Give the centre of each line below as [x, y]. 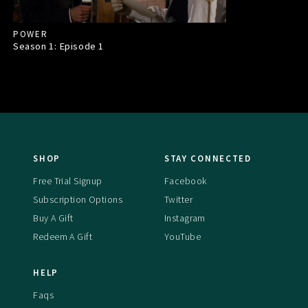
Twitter [178, 199]
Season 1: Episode [56, 46]
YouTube [183, 236]
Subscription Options [78, 199]
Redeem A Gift [63, 236]
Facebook [185, 181]
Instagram [185, 218]
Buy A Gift [53, 218]
